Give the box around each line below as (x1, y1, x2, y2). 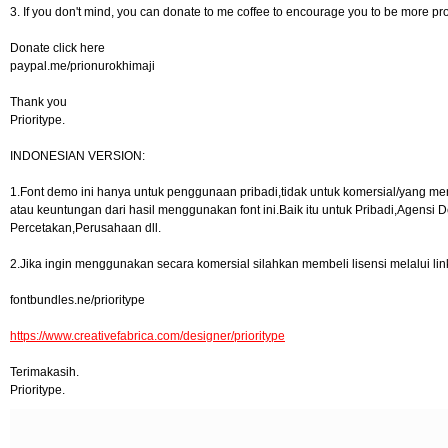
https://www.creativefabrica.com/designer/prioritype (10, 329, 285, 343)
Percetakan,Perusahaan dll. (10, 221, 161, 235)
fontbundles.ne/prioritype (10, 293, 145, 307)
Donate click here (10, 41, 105, 55)
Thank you (10, 95, 67, 109)
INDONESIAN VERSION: (10, 149, 145, 163)
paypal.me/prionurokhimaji (10, 59, 155, 73)
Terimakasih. (10, 365, 79, 379)
